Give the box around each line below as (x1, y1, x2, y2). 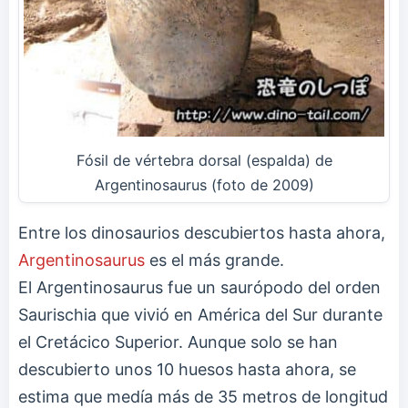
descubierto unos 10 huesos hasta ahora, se (18, 359, 356, 379)
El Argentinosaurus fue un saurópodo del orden (18, 277, 381, 297)
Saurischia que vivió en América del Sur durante (18, 304, 382, 324)
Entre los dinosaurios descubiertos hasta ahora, (18, 222, 385, 242)
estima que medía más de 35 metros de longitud (18, 386, 388, 406)
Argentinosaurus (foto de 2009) (94, 175, 314, 194)
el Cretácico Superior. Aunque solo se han (18, 331, 338, 352)
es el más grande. (145, 250, 284, 270)
